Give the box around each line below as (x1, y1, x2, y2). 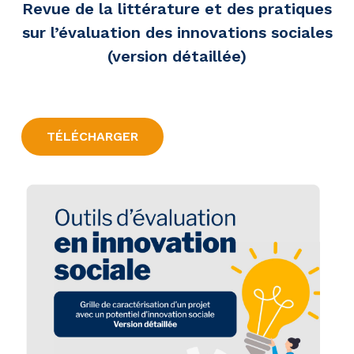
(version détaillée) (107, 47, 247, 66)
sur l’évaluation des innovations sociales (21, 23, 333, 43)
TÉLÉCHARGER (47, 129, 138, 145)
